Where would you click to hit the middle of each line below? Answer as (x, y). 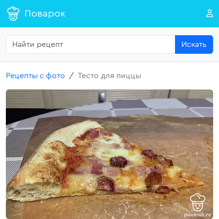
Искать (194, 44)
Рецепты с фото (35, 76)
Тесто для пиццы (109, 76)
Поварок (45, 14)
